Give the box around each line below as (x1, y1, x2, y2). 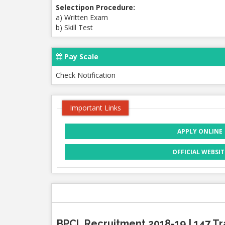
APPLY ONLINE (177, 127, 222, 136)
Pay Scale (62, 52, 98, 61)
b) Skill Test (56, 23, 93, 32)
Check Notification (56, 70, 116, 80)
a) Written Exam (56, 13, 108, 22)
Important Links (70, 103, 121, 113)
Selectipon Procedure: (56, 3, 135, 12)
